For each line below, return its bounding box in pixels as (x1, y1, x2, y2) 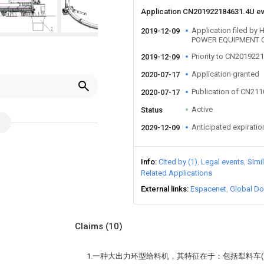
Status (141, 105, 163, 114)
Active (192, 105, 213, 114)
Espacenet (190, 184, 226, 193)
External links (141, 184, 187, 193)
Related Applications (141, 169, 212, 177)
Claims (75, 221, 105, 232)
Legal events (201, 157, 244, 166)
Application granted (192, 70, 259, 78)
